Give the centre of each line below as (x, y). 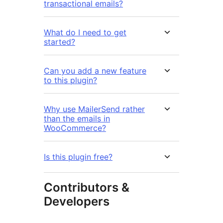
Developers (77, 202)
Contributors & (87, 188)
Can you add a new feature (95, 71)
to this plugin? (70, 80)
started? (59, 42)
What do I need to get (85, 33)
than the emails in (77, 119)
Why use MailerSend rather (94, 109)
